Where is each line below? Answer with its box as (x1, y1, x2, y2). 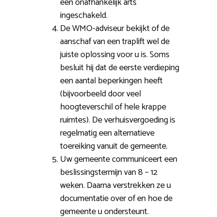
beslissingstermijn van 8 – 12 (60, 165, 157, 180)
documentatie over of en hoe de (60, 191, 172, 206)
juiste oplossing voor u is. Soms (60, 47, 170, 62)
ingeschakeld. (60, 8, 108, 23)
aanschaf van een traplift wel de (60, 34, 170, 49)
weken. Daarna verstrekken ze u (60, 178, 171, 193)
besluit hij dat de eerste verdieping (60, 61, 179, 76)
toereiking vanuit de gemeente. (60, 139, 168, 154)
